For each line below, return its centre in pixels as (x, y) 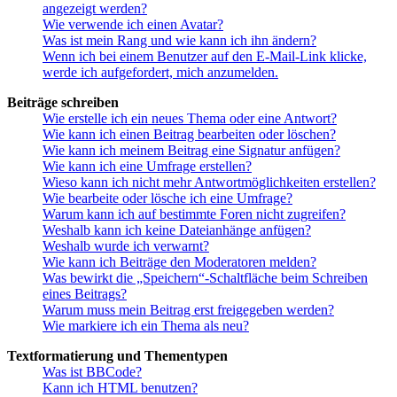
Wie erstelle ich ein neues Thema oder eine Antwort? (190, 119)
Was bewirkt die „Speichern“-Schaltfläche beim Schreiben (205, 278)
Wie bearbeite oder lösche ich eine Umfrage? (167, 198)
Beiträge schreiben (63, 103)
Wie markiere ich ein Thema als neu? (146, 326)
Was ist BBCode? (92, 372)
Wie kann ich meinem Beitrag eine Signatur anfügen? (191, 151)
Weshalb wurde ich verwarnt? (126, 246)
